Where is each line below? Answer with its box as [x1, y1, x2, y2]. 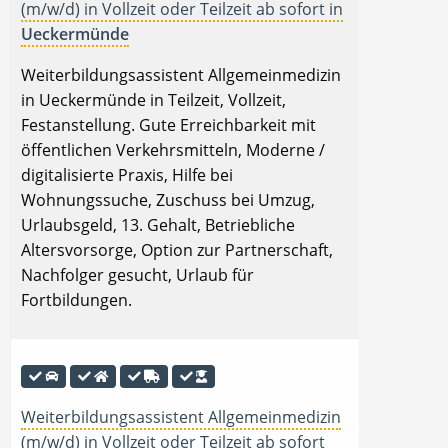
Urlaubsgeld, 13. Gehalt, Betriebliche [21, 213, 295, 236]
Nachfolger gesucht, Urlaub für [21, 263, 254, 286]
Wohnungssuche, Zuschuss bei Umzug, [21, 188, 315, 211]
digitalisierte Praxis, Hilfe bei [21, 163, 233, 186]
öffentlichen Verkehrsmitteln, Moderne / [21, 138, 325, 161]
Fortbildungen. [21, 288, 132, 311]
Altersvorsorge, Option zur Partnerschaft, [21, 238, 333, 261]
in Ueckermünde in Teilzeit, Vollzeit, [21, 88, 286, 111]
